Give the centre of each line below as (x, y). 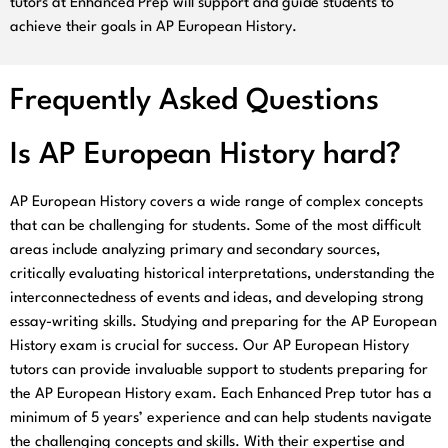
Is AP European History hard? (205, 155)
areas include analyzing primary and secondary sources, (195, 250)
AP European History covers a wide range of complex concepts (216, 202)
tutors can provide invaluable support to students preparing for (219, 370)
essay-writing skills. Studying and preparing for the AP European (223, 322)
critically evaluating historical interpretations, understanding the (222, 274)
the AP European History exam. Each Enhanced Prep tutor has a (221, 394)
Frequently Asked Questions (194, 101)
